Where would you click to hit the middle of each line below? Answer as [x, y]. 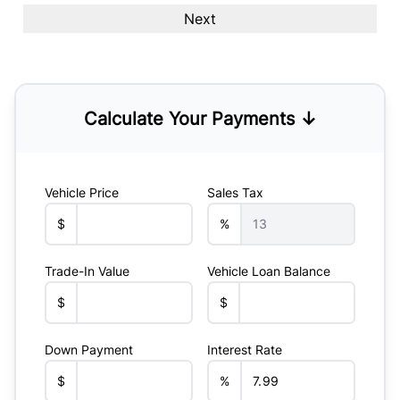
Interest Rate [245, 350]
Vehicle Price [82, 192]
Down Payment [89, 350]
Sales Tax [235, 192]
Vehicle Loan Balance [269, 271]
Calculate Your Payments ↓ [200, 119]
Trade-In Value [87, 271]
